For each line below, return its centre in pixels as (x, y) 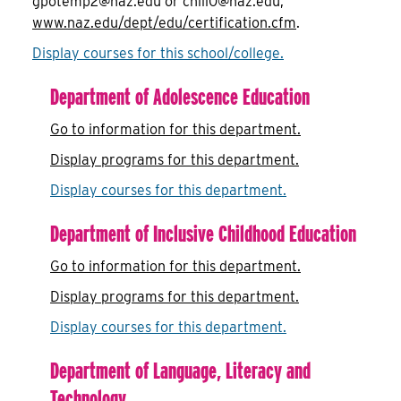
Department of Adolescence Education (180, 96)
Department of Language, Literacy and (180, 370)
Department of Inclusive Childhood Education (203, 233)
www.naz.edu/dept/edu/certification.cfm (164, 23)
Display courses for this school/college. (158, 53)
